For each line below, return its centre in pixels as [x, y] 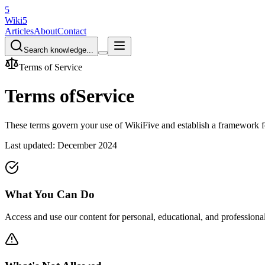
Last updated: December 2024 [61, 145]
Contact [72, 31]
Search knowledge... [59, 50]
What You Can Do [50, 194]
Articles [19, 31]
